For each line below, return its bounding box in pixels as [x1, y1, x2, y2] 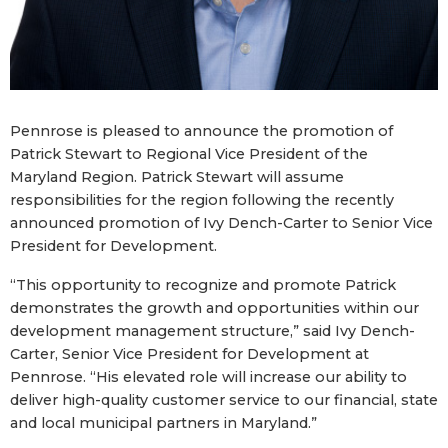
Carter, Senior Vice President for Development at [10, 344, 369, 363]
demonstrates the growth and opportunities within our [10, 298, 419, 317]
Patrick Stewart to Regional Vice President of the [10, 144, 368, 163]
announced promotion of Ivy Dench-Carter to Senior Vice [10, 213, 433, 232]
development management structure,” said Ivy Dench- [10, 321, 415, 340]
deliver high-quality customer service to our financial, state [10, 390, 438, 409]
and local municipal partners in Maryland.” [10, 413, 317, 432]
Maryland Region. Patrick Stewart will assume [10, 167, 344, 186]
